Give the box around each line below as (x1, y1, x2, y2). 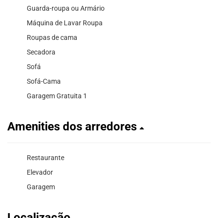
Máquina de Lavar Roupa (27, 18, 103, 27)
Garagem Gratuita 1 (27, 91, 87, 100)
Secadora (27, 48, 55, 56)
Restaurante (27, 153, 64, 162)
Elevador (27, 168, 53, 176)
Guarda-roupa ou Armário (27, 4, 105, 12)
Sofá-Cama (27, 77, 61, 85)
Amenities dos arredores (7, 119, 140, 133)
